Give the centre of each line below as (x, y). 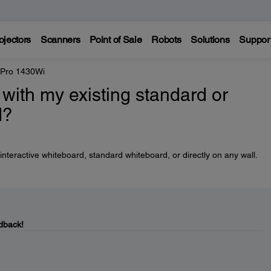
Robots (166, 40)
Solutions (210, 40)
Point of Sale (116, 40)
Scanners (60, 40)
